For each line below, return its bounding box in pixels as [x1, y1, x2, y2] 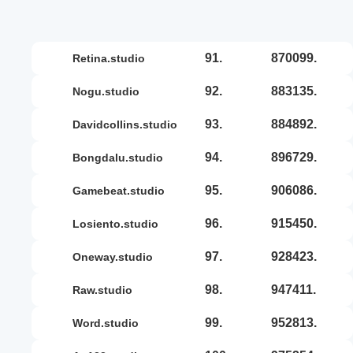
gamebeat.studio [81, 184, 165, 197]
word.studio [83, 316, 139, 329]
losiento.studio [80, 217, 158, 230]
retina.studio [80, 51, 145, 65]
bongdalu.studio [80, 150, 163, 164]
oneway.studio [81, 250, 153, 263]
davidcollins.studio [80, 117, 177, 131]
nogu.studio [80, 84, 139, 98]
